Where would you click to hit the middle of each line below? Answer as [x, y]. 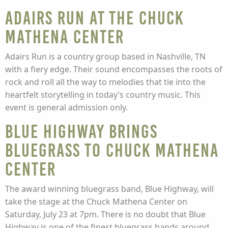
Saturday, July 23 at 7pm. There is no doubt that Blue [105, 214]
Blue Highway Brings [81, 132]
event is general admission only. [66, 107]
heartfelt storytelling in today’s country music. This [103, 95]
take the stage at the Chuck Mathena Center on [96, 202]
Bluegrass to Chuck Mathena [112, 150]
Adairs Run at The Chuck [94, 18]
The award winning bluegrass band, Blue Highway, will [109, 189]
